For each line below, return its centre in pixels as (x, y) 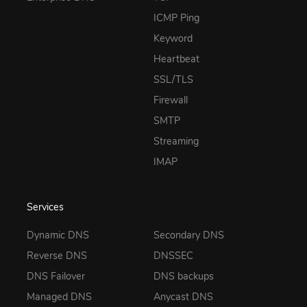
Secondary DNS (189, 235)
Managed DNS (59, 297)
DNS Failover (56, 277)
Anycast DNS (183, 297)
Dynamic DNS (58, 235)
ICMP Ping (176, 17)
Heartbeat (176, 59)
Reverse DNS (57, 256)
